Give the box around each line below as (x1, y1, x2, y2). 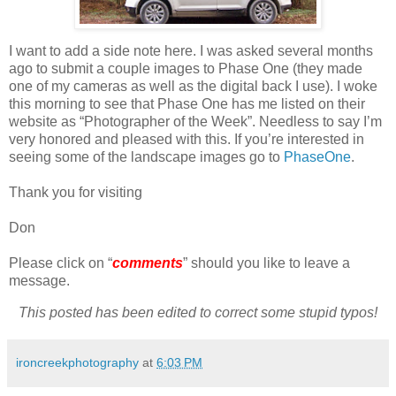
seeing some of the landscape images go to (9, 149, 284, 165)
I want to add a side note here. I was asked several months (9, 43, 373, 59)
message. (9, 273, 70, 289)
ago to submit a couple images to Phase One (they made (9, 61, 362, 77)
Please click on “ (9, 255, 112, 271)
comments (112, 255, 183, 271)
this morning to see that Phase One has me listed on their (9, 96, 365, 112)
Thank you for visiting (9, 185, 142, 201)
